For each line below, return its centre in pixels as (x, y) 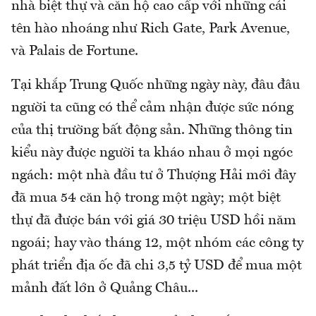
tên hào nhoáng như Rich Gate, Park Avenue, (151, 29)
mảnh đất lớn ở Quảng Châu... (105, 289)
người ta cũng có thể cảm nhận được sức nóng (152, 108)
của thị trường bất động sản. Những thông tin (152, 131)
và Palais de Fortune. (75, 52)
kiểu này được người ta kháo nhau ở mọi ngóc (152, 153)
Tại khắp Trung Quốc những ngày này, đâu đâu (156, 86)
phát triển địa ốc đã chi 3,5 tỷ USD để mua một (157, 266)
